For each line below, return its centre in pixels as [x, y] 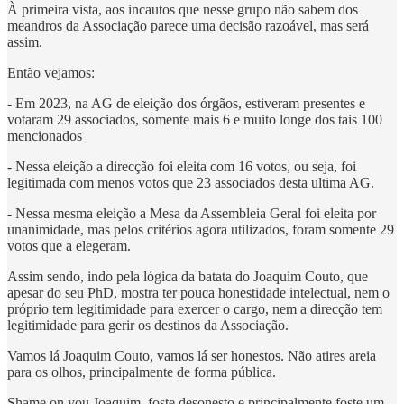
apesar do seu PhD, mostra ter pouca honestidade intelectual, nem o [198, 292]
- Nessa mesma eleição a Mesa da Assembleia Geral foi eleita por [192, 213]
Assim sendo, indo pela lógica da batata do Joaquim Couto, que [188, 276]
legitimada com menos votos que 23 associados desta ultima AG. [191, 182]
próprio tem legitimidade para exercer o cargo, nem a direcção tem [195, 308]
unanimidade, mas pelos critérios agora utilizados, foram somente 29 [201, 229]
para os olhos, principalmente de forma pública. [142, 372]
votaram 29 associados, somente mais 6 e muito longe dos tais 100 [195, 119]
